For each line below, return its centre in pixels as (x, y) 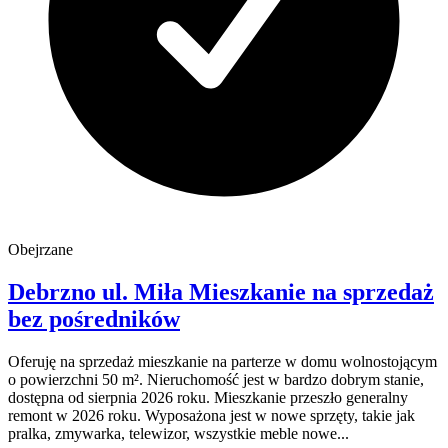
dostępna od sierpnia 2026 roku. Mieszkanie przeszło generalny (208, 397)
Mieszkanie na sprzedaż (311, 291)
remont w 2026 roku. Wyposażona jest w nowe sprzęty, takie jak (211, 415)
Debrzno (55, 291)
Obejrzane (40, 249)
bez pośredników (94, 318)
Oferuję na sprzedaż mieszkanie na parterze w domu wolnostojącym (222, 361)
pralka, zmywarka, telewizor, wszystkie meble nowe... (178, 433)
